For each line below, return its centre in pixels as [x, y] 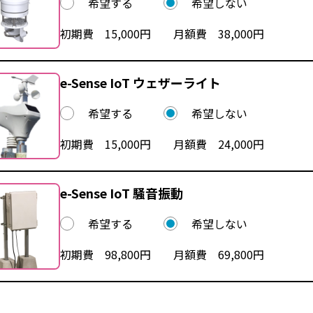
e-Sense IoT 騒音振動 [121, 192]
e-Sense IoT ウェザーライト [140, 82]
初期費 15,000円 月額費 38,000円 [162, 33]
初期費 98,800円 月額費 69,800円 [162, 254]
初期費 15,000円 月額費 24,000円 [162, 144]
